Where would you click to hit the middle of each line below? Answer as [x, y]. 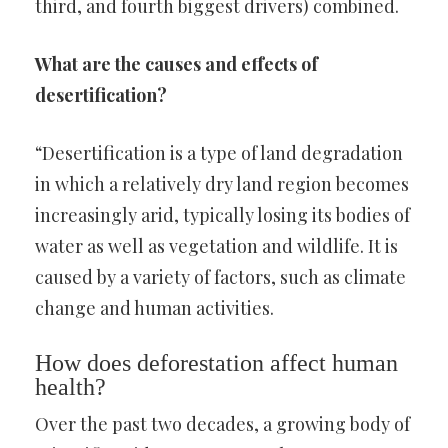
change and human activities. [154, 308]
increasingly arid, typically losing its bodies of [222, 215]
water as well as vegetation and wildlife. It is [216, 246]
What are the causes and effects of [176, 64]
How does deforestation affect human [216, 363]
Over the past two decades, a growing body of [222, 424]
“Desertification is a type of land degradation [219, 153]
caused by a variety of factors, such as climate [220, 277]
